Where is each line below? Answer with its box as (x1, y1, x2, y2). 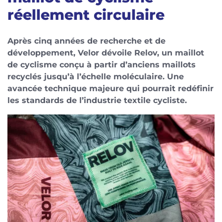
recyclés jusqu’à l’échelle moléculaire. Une (7, 71, 184, 81)
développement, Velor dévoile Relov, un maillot (7, 48, 204, 57)
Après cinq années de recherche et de (7, 36, 166, 46)
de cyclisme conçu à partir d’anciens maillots (7, 59, 196, 69)
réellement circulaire (7, 5, 165, 23)
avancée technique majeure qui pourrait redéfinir (7, 83, 214, 93)
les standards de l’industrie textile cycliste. (7, 95, 187, 105)
